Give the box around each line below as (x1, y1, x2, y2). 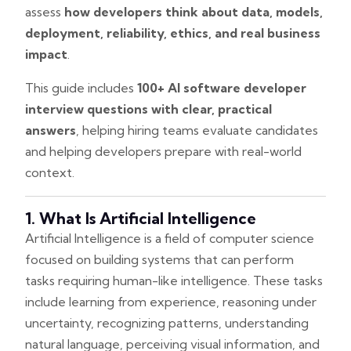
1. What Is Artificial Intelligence (25, 208, 256, 228)
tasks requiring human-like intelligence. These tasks (25, 272, 323, 288)
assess (25, 3, 64, 20)
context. (25, 164, 74, 180)
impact (25, 45, 67, 62)
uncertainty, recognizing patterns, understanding (25, 314, 309, 331)
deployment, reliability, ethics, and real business (25, 24, 320, 41)
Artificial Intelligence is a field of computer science (25, 230, 314, 246)
